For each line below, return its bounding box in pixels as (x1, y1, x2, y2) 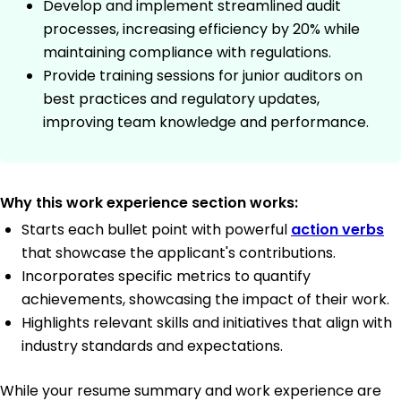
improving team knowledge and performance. (43, 112, 369, 133)
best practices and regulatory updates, (43, 89, 320, 110)
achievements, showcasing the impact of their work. (21, 289, 389, 311)
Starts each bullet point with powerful (21, 219, 291, 241)
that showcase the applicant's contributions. (21, 243, 336, 264)
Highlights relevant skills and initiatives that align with (21, 312, 392, 334)
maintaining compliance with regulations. (43, 42, 331, 64)
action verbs (291, 219, 384, 241)
